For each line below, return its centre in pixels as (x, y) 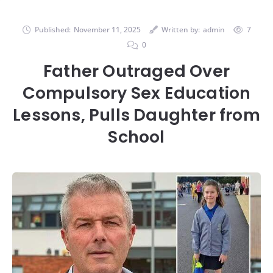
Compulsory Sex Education (136, 93)
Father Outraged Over (136, 71)
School (136, 136)
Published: (52, 29)
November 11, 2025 (107, 29)
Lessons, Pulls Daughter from (136, 115)
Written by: (180, 29)
